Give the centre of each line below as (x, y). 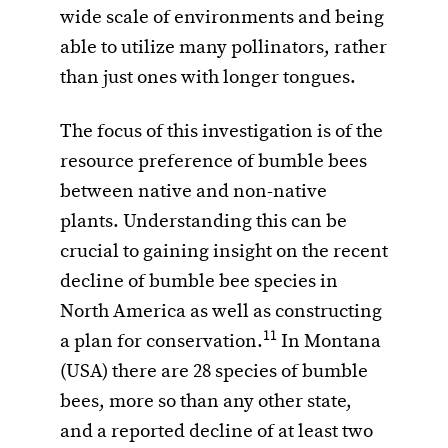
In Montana (329, 342)
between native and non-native (193, 192)
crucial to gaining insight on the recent (224, 252)
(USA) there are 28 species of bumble (214, 372)
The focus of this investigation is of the (221, 132)
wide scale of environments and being (222, 18)
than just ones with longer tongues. (208, 78)
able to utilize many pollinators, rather (223, 48)
